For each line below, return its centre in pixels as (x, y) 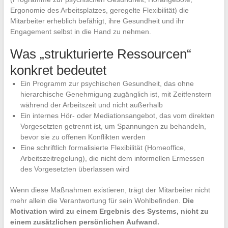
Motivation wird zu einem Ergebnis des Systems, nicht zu (109, 211)
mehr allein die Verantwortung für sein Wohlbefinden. (96, 201)
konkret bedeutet (58, 70)
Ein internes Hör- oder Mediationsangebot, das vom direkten (117, 116)
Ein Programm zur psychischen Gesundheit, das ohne (107, 84)
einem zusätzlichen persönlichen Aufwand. (84, 222)
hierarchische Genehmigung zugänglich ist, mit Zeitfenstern (116, 94)
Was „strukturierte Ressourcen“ (101, 54)
